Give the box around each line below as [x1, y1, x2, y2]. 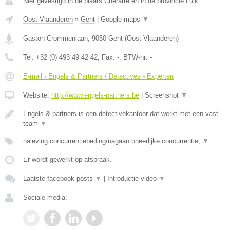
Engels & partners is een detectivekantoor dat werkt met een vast [23, 110, 218, 118]
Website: [23, 91, 51, 99]
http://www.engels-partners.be [51, 91, 139, 99]
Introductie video [107, 175, 159, 182]
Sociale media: [23, 194, 67, 201]
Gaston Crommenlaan [23, 34, 88, 42]
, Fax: [98, 53, 117, 61]
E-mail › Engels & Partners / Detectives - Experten [23, 72, 174, 80]
